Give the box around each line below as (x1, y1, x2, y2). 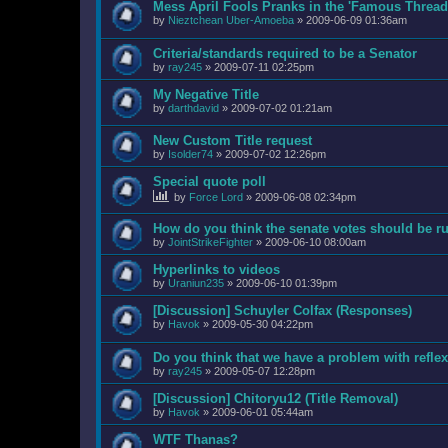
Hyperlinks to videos (153, 261, 280, 277)
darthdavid (168, 101, 219, 114)
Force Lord (189, 191, 243, 204)
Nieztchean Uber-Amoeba (168, 14, 294, 27)
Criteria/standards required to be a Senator (153, 45, 417, 61)
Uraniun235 (168, 276, 224, 289)
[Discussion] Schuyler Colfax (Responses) (153, 302, 412, 318)
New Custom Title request (153, 133, 312, 149)
